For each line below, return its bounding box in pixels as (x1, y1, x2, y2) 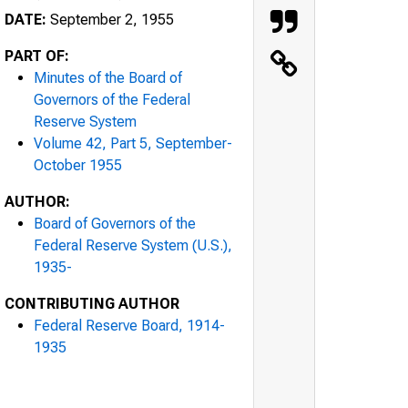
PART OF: (5, 46, 69, 65)
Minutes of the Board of (34, 68, 182, 87)
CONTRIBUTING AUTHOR (5, 294, 179, 312)
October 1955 (34, 156, 122, 174)
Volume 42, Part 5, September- (34, 134, 232, 152)
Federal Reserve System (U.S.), (34, 236, 232, 254)
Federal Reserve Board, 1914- (34, 316, 225, 334)
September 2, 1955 (46, 10, 174, 28)
